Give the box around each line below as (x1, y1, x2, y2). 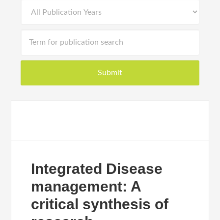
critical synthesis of (31, 196, 169, 212)
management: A (31, 178, 141, 194)
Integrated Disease (31, 161, 163, 177)
